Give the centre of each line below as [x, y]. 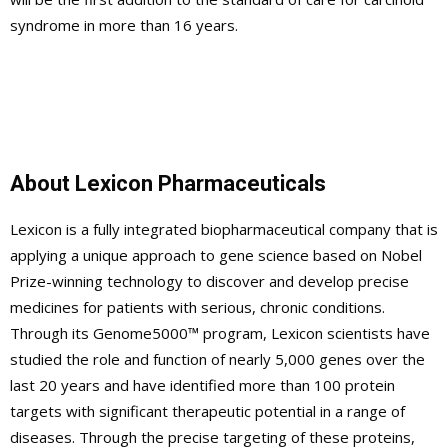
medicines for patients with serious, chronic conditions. [197, 306]
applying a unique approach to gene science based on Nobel [216, 254]
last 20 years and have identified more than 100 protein [202, 384]
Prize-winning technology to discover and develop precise [209, 280]
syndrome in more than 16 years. [124, 24]
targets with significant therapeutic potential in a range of [207, 410]
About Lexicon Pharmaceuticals [168, 183]
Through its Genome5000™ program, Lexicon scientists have [220, 332]
